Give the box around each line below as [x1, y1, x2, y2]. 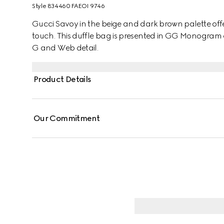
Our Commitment [33, 113, 100, 123]
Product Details [33, 74, 91, 84]
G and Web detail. [32, 43, 98, 52]
